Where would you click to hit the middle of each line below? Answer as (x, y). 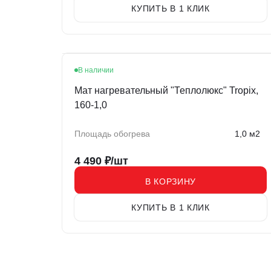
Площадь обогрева (112, 134)
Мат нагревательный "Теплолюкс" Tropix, (166, 91)
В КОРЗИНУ (171, 181)
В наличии (96, 70)
